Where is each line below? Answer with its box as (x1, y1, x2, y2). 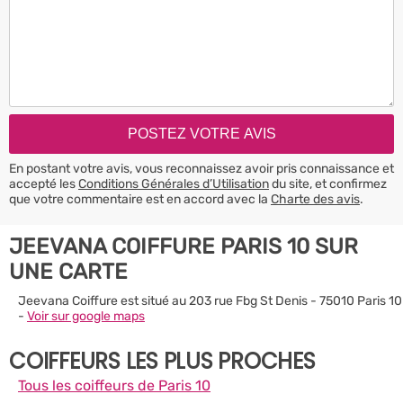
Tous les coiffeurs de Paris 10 (18, 376, 210, 394)
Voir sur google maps (27, 308, 145, 324)
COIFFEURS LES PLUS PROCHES (9, 345, 316, 376)
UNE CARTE (9, 258, 128, 284)
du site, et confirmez (269, 175, 387, 192)
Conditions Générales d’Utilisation (78, 175, 269, 192)
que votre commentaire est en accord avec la (9, 191, 271, 207)
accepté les (9, 175, 78, 192)
